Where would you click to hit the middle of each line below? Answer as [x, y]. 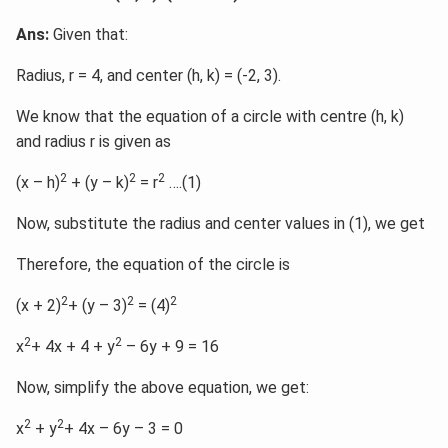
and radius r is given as [93, 141]
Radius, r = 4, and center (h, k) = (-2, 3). [148, 75]
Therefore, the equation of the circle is [153, 264]
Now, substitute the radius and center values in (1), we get [220, 223]
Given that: [88, 34]
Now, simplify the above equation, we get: [162, 387]
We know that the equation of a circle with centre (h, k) [210, 116]
